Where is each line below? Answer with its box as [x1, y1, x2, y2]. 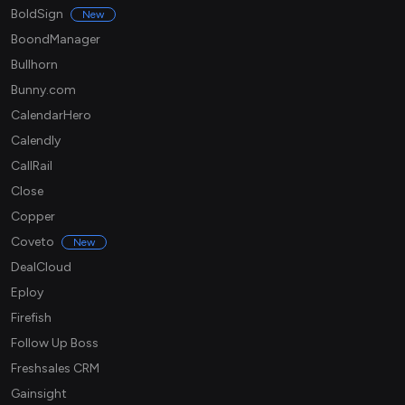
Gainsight [11, 386, 67, 402]
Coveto [11, 234, 54, 250]
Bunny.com [11, 82, 76, 99]
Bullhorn [11, 57, 58, 73]
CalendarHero [11, 108, 91, 124]
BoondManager [11, 32, 100, 48]
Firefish [11, 310, 52, 326]
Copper [11, 209, 55, 225]
